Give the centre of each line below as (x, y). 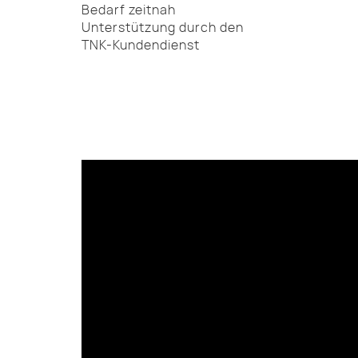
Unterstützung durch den (163, 28)
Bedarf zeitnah (129, 10)
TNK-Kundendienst (141, 45)
